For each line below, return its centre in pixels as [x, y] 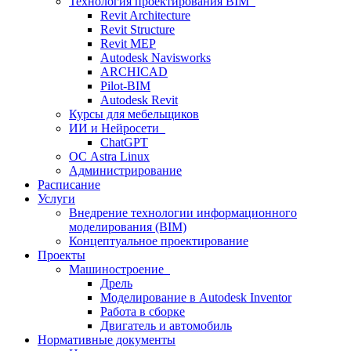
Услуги [56, 199]
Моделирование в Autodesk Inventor [196, 297]
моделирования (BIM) [128, 227]
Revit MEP [128, 43]
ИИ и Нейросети [117, 128]
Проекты [62, 255]
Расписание [69, 185]
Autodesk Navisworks [156, 58]
